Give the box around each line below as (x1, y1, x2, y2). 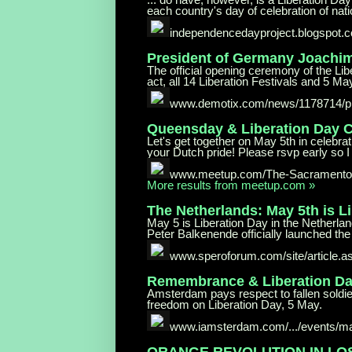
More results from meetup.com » (147, 178, 315, 192)
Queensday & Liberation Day (147, 120, 343, 137)
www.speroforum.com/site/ (170, 248, 308, 262)
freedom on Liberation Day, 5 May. (147, 297, 322, 311)
